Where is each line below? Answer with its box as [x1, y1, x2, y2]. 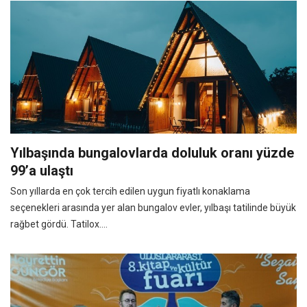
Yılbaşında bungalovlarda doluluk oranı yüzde [10, 144, 294, 161]
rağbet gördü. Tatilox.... [10, 218, 108, 230]
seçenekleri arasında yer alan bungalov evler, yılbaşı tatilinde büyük [10, 201, 296, 213]
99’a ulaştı [10, 162, 73, 179]
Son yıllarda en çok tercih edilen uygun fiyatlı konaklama [10, 185, 250, 197]
